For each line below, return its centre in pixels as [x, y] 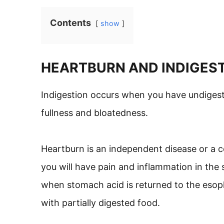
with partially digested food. [100, 203]
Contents [70, 23]
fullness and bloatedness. [94, 113]
